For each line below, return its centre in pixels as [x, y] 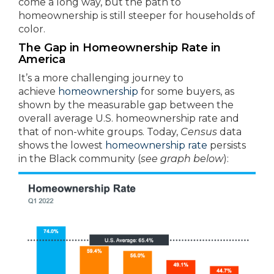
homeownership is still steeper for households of [137, 16]
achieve [38, 92]
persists [227, 146]
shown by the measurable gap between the [126, 105]
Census [200, 132]
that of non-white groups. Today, [99, 132]
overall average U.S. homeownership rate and [129, 119]
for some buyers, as [186, 92]
